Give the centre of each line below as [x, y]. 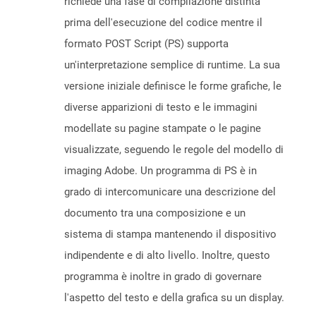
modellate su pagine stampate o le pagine [163, 129]
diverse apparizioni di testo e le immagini [161, 108]
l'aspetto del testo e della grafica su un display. [174, 298]
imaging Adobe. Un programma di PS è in [160, 171]
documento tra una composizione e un [155, 213]
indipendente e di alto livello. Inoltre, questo [167, 256]
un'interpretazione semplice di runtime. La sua [172, 65]
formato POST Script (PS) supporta [146, 44]
